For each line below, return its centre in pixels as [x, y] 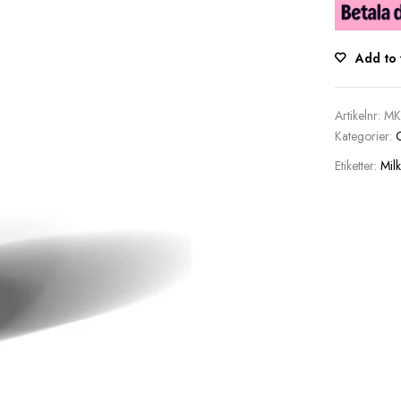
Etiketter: [357, 166]
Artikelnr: [359, 116]
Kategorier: [365, 137]
